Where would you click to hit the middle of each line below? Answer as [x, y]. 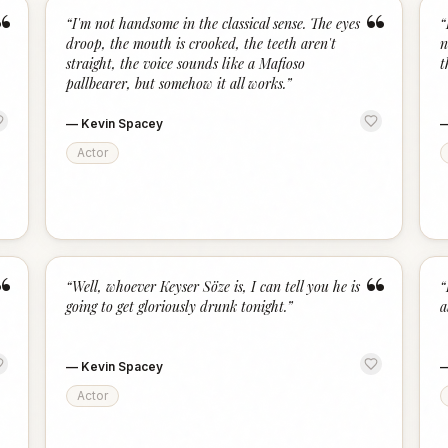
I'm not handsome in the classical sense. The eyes [216, 23]
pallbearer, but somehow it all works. [176, 83]
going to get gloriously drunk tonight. [177, 306]
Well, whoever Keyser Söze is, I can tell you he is [216, 286]
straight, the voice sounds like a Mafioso [186, 63]
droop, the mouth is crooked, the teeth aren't [201, 43]
